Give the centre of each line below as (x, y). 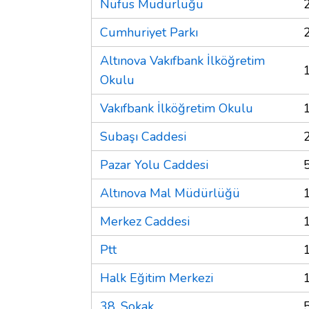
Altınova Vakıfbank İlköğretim (182, 60)
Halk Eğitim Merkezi (157, 278)
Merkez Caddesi (145, 221)
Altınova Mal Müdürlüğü (170, 193)
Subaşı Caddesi (143, 136)
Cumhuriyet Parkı (149, 32)
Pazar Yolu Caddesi (154, 165)
